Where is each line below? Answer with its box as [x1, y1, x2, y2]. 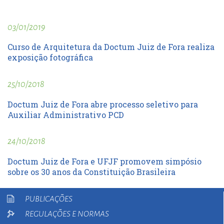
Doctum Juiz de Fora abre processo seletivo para [7, 98, 198, 109]
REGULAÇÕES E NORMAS [25, 209, 109, 219]
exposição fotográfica [7, 52, 93, 63]
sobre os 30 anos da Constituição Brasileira [7, 166, 175, 177]
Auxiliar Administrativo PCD [7, 109, 124, 120]
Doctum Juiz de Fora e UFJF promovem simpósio [7, 155, 201, 166]
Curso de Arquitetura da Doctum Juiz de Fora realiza [7, 41, 214, 52]
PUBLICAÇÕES [25, 194, 72, 204]
